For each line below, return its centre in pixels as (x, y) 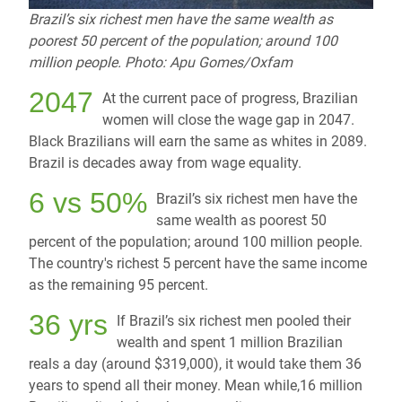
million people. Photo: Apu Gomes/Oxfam (161, 63)
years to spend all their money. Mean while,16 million (196, 386)
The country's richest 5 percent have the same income (198, 264)
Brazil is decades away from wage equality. (165, 163)
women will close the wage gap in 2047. (228, 120)
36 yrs (68, 325)
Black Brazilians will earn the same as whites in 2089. (198, 142)
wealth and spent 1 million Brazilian (229, 343)
